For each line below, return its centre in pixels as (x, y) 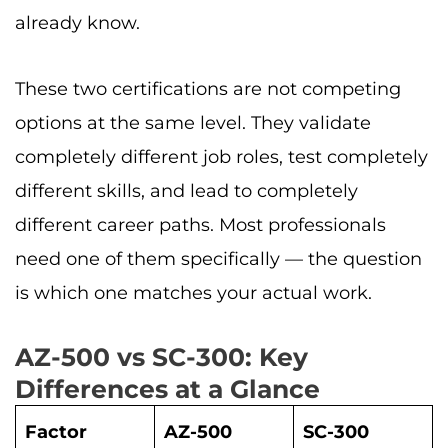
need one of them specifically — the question (218, 258)
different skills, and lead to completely (186, 190)
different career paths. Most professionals (200, 224)
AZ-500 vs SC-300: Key (161, 357)
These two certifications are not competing (208, 88)
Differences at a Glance (167, 389)
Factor (56, 432)
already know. (77, 23)
